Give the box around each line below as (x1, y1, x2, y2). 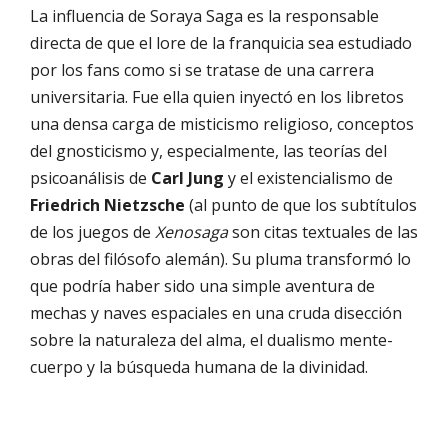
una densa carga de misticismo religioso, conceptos (30, 112, 414, 135)
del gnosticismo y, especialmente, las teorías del (30, 139, 387, 162)
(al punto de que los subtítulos (185, 193, 417, 216)
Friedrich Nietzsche (30, 193, 185, 216)
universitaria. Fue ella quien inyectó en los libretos (30, 85, 404, 108)
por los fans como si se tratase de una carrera (30, 58, 374, 81)
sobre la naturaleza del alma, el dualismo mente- (30, 328, 393, 351)
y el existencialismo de (224, 166, 393, 189)
